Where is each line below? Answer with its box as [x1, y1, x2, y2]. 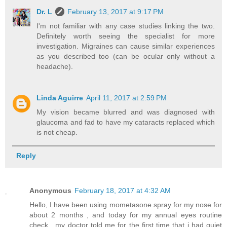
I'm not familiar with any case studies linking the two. [36, 22, 215, 30]
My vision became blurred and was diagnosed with [36, 108, 215, 117]
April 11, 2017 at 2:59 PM [86, 94, 167, 102]
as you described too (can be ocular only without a [36, 52, 215, 61]
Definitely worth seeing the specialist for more [36, 32, 215, 41]
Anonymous [29, 186, 71, 195]
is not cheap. [36, 128, 78, 137]
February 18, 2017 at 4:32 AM [74, 186, 171, 195]
